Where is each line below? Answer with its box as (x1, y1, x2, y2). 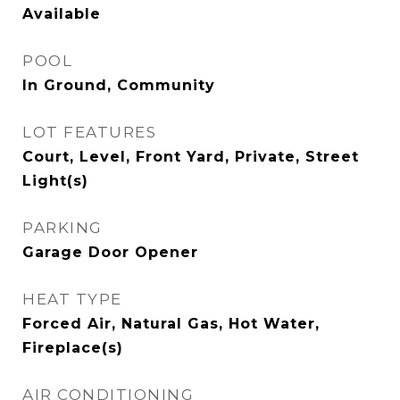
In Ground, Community (22, 77, 215, 94)
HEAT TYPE (22, 290, 122, 308)
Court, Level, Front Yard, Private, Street (22, 148, 359, 165)
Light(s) (22, 172, 88, 189)
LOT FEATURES (22, 123, 156, 141)
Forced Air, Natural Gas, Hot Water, (22, 315, 320, 332)
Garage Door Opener (22, 244, 198, 261)
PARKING (22, 219, 103, 237)
